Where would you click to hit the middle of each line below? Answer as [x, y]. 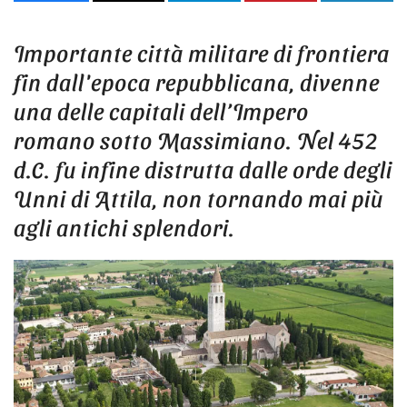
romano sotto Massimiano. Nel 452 [196, 140]
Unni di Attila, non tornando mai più [199, 198]
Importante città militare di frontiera [202, 53]
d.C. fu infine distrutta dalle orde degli [203, 169]
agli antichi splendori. [124, 227]
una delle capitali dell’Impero [161, 111]
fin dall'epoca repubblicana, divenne [197, 82]
